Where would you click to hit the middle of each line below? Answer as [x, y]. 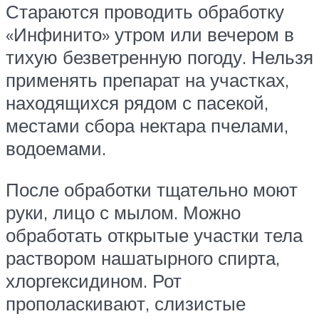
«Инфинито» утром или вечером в [150, 35]
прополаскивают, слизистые [126, 303]
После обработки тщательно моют [152, 189]
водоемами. [56, 148]
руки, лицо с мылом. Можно [123, 212]
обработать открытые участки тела [154, 235]
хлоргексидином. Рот [94, 280]
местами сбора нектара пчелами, [147, 126]
